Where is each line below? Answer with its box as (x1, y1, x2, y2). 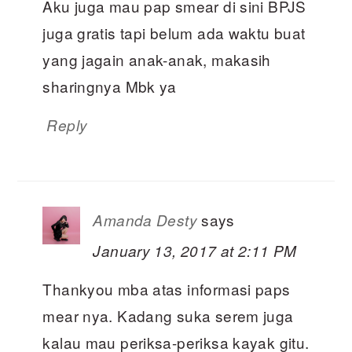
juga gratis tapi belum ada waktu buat (42, 22, 306, 44)
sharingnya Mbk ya (42, 75, 177, 97)
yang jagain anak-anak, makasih (42, 49, 271, 71)
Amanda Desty (93, 210, 197, 231)
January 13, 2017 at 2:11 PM (93, 240, 297, 262)
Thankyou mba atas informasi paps (42, 278, 291, 300)
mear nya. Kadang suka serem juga (42, 305, 294, 327)
